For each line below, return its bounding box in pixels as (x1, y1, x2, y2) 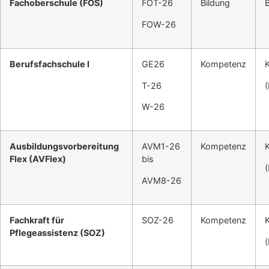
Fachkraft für (10, 215, 64, 226)
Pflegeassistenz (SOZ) (10, 228, 105, 238)
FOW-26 (142, 19, 176, 29)
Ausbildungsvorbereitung (10, 141, 119, 152)
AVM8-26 (142, 175, 181, 186)
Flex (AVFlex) (10, 154, 66, 165)
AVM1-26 (142, 141, 180, 152)
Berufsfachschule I (10, 59, 89, 70)
